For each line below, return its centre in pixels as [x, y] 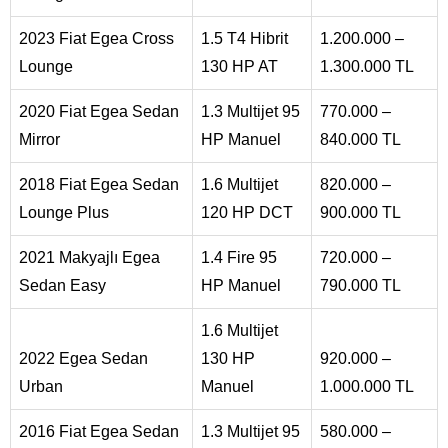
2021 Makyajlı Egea [89, 257]
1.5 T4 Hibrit [244, 38]
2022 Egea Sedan [83, 358]
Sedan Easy [62, 285]
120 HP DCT [247, 212]
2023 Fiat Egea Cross [96, 38]
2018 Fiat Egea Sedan [99, 184]
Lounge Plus [64, 212]
